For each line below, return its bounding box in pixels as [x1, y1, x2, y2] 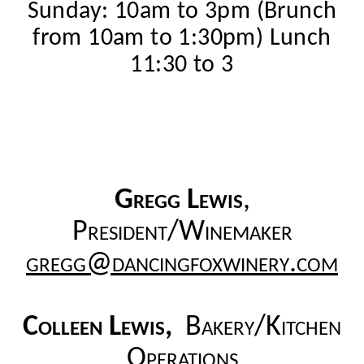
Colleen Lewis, [23, 312, 179, 342]
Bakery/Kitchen [179, 312, 341, 342]
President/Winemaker [71, 217, 292, 247]
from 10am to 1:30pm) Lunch [32, 25, 331, 51]
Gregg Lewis [114, 185, 243, 215]
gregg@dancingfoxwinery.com [26, 249, 338, 279]
